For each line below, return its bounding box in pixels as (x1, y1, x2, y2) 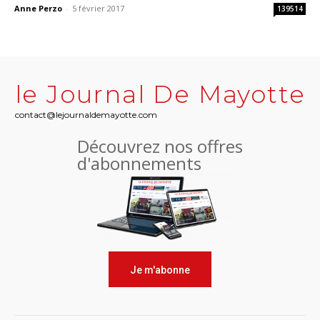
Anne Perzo (14, 3, 62, 14)
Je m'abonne (130, 264, 190, 276)
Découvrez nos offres (77, 134, 243, 159)
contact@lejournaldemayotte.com (14, 109, 157, 121)
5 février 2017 (72, 3, 124, 14)
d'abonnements (77, 151, 201, 176)
